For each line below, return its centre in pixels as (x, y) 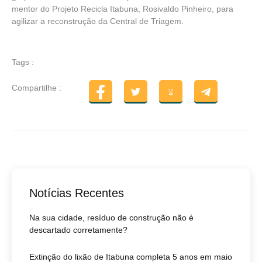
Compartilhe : (37, 87)
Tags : (23, 62)
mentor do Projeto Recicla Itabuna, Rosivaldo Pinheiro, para (123, 9)
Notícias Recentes (77, 193)
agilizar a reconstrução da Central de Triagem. (98, 21)
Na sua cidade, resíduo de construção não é (111, 218)
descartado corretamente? (78, 230)
